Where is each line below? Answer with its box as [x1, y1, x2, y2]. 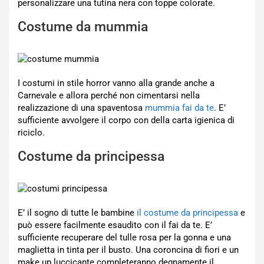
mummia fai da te [145, 103, 214, 113]
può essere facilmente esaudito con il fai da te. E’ [18, 220, 212, 230]
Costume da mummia [18, 19, 148, 35]
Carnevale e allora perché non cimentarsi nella [18, 90, 200, 101]
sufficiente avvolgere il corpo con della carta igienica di [18, 115, 235, 126]
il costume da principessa [137, 207, 238, 218]
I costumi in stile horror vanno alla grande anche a [18, 78, 214, 88]
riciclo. [18, 127, 45, 138]
